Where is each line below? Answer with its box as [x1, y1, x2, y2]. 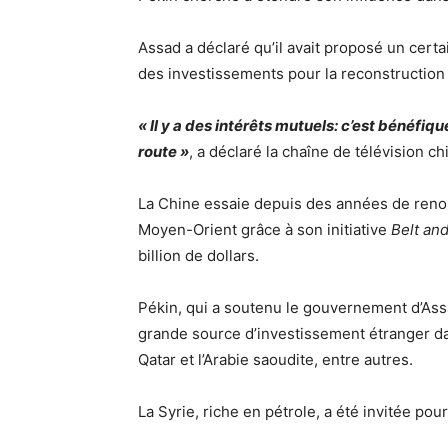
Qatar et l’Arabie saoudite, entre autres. [138, 350, 413, 369]
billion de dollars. [138, 246, 259, 265]
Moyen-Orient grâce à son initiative [138, 220, 391, 239]
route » [138, 142, 189, 161]
